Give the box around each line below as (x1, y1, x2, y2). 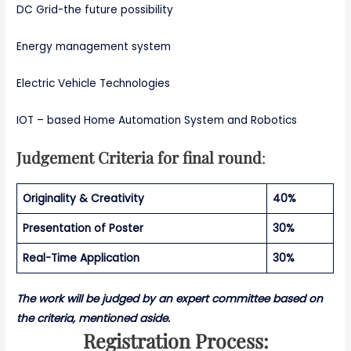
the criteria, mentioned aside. (16, 311, 171, 327)
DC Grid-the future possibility (16, 2, 174, 18)
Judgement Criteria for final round (16, 146, 262, 168)
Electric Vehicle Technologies (16, 76, 171, 92)
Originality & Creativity (22, 190, 144, 206)
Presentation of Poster (22, 220, 143, 236)
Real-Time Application (22, 250, 139, 266)
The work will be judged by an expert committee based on (16, 291, 324, 307)
